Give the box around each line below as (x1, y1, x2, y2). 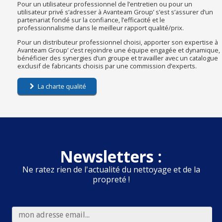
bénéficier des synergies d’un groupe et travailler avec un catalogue (17, 54, 218, 63)
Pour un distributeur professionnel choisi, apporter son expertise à (17, 38, 218, 47)
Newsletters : (60, 145, 162, 167)
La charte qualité (36, 82, 86, 91)
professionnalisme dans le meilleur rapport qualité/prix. (17, 23, 184, 33)
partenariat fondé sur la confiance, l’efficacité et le (17, 15, 165, 25)
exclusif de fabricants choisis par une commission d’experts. (17, 61, 197, 71)
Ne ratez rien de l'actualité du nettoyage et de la (22, 164, 200, 175)
